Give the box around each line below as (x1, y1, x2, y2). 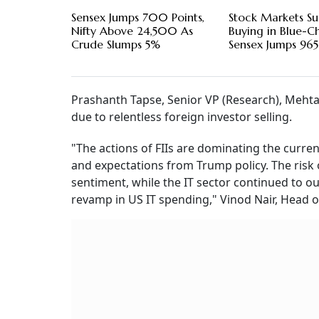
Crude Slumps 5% (71, 37, 160, 52)
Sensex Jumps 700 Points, (71, 10, 204, 25)
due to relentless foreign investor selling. (71, 109, 292, 125)
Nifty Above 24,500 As (71, 23, 193, 38)
